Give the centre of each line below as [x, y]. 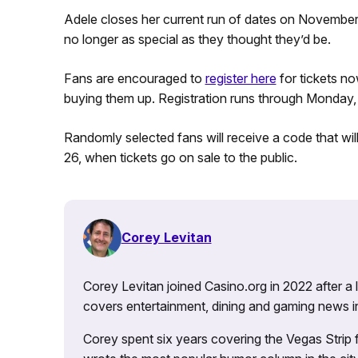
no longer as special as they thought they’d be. [197, 39]
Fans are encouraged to [134, 78]
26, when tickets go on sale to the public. [180, 157]
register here [241, 78]
